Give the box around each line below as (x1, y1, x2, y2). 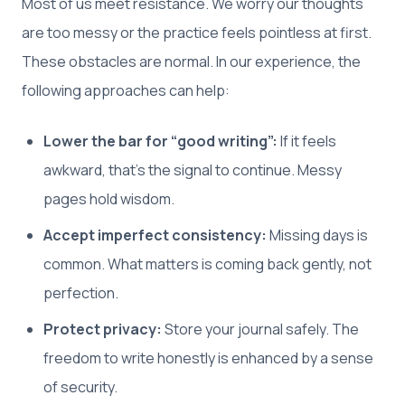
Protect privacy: (43, 319, 162, 340)
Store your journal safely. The (162, 319, 359, 340)
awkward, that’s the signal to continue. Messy (43, 160, 342, 181)
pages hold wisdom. (43, 189, 174, 210)
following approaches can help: (22, 80, 230, 101)
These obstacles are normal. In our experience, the (22, 52, 361, 72)
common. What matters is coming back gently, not (43, 254, 372, 275)
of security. (43, 377, 118, 398)
